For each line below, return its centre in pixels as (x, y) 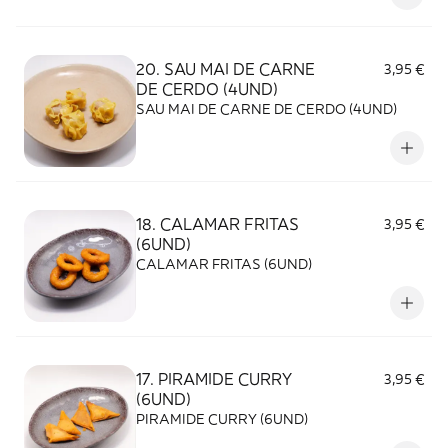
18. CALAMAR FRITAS (217, 224)
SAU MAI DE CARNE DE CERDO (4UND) (266, 109)
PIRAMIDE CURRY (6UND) (222, 419)
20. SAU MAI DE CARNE (225, 69)
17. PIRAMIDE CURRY (214, 379)
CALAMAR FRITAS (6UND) (224, 264)
